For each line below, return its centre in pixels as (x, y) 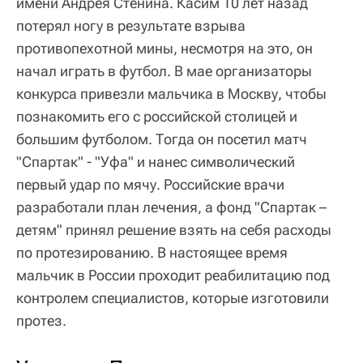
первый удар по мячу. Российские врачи (150, 184)
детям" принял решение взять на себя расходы (174, 229)
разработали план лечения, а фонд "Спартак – (171, 207)
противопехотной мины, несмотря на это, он (164, 48)
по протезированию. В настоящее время (152, 252)
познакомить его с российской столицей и (157, 116)
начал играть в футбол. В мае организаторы (164, 70)
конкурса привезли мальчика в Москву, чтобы (171, 93)
